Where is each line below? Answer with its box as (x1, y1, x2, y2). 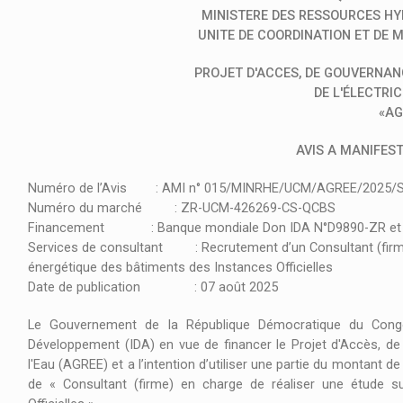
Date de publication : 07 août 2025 (28, 280, 278, 296)
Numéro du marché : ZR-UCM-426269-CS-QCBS (28, 201, 336, 217)
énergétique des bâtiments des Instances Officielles (28, 260, 333, 276)
